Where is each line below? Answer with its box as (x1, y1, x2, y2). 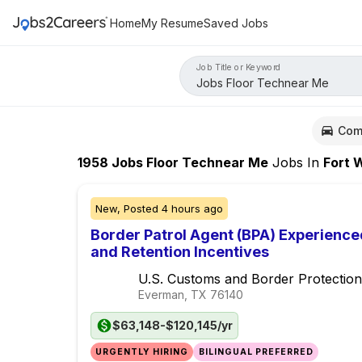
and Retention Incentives (90, 243, 269, 261)
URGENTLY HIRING (95, 347, 189, 358)
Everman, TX (138, 288, 207, 302)
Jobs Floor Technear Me (108, 154, 268, 171)
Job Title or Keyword (196, 61, 281, 73)
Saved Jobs (204, 15, 268, 30)
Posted (120, 202, 162, 216)
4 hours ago (162, 202, 223, 216)
